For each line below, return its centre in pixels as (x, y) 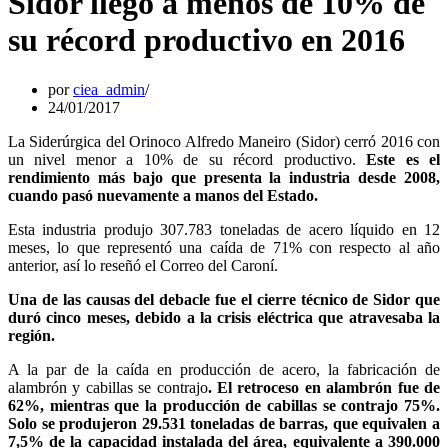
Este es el (403, 159)
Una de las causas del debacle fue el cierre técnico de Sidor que (224, 299)
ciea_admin (109, 89)
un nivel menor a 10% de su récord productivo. (187, 159)
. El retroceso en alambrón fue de (324, 387)
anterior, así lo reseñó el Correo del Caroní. (143, 265)
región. (31, 335)
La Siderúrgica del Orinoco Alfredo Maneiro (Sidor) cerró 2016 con (224, 141)
